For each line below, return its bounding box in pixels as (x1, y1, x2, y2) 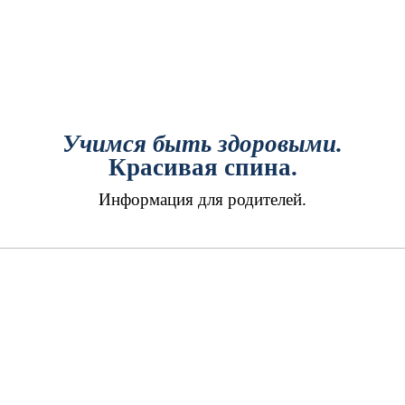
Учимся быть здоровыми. (62, 129, 343, 157)
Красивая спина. (108, 153, 297, 181)
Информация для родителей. (99, 190, 306, 210)
